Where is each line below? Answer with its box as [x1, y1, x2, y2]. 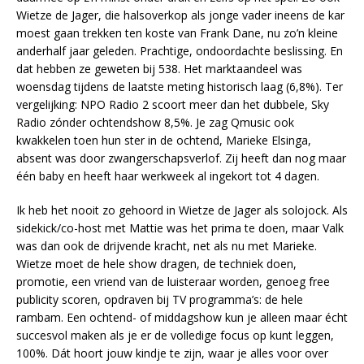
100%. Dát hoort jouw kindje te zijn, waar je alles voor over [16, 345, 328, 362]
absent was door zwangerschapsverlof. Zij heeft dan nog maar [16, 150, 346, 167]
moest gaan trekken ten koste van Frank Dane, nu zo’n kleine [16, 25, 338, 41]
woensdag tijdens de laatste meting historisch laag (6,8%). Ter [16, 79, 343, 95]
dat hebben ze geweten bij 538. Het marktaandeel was [16, 61, 302, 77]
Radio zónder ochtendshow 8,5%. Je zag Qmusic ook [16, 115, 294, 131]
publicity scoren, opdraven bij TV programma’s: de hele [16, 292, 303, 308]
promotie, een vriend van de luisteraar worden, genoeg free [16, 274, 330, 290]
